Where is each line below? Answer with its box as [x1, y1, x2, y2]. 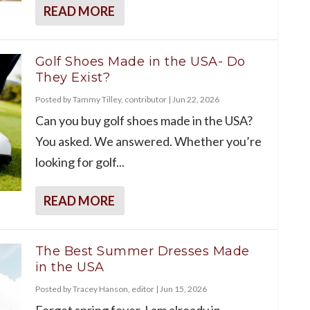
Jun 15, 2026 [159, 283, 207, 294]
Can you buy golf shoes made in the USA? [35, 112, 253, 128]
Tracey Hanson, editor [72, 283, 154, 294]
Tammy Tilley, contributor [72, 93, 167, 104]
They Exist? [35, 69, 110, 85]
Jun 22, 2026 [172, 93, 219, 104]
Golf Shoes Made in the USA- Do [35, 53, 246, 69]
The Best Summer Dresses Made [35, 243, 250, 259]
